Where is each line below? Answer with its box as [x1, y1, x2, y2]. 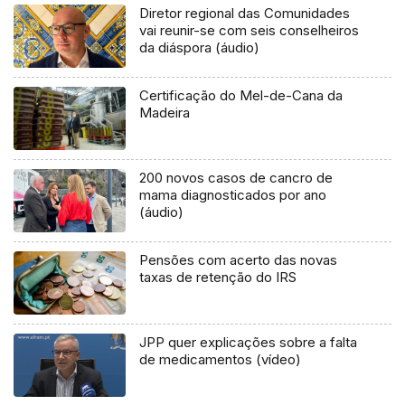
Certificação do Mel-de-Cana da [139, 87, 344, 105]
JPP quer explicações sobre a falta [139, 334, 358, 352]
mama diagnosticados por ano [139, 186, 327, 204]
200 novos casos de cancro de [139, 169, 334, 187]
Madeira [139, 104, 191, 122]
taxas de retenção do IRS [139, 268, 297, 287]
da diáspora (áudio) [139, 39, 260, 57]
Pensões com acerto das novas [139, 251, 338, 269]
